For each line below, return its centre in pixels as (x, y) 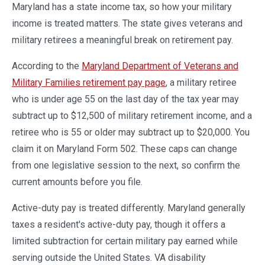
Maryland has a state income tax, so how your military (122, 7)
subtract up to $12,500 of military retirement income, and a (132, 116)
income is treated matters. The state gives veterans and (127, 23)
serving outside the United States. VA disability (109, 258)
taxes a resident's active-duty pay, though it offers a (119, 224)
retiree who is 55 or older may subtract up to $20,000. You (131, 132)
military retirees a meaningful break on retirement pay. (122, 40)
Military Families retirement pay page (89, 83)
